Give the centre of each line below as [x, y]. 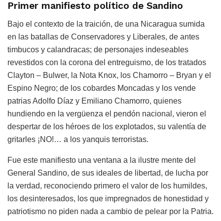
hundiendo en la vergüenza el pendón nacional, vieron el [107, 113]
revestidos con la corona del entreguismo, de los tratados [107, 62]
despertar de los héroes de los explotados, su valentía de [107, 126]
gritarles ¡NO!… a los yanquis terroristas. [78, 139]
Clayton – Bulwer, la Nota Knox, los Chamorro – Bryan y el [109, 75]
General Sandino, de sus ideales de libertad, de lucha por [108, 173]
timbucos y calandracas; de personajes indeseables [98, 49]
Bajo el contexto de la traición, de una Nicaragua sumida [106, 24]
